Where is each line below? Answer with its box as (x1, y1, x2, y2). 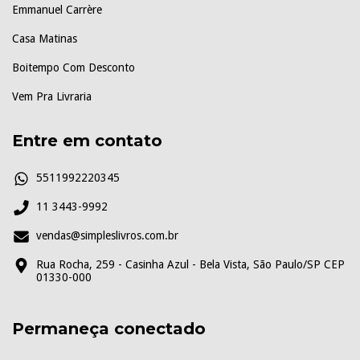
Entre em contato (12, 130, 162, 150)
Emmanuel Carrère (12, 2, 102, 16)
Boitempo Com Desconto (12, 60, 135, 74)
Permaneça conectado (12, 319, 206, 339)
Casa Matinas (12, 31, 77, 45)
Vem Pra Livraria (12, 89, 92, 103)
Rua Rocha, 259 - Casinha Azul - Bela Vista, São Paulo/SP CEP (36, 258, 345, 272)
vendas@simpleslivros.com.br (36, 229, 178, 243)
